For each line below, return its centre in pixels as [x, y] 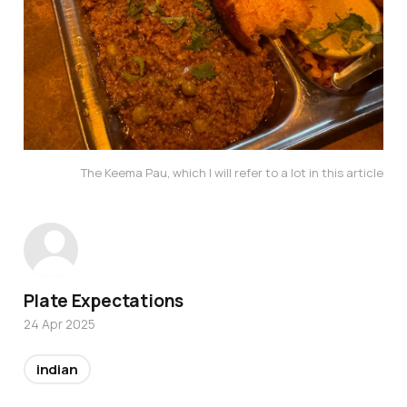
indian [57, 369]
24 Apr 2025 [59, 323]
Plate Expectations [104, 300]
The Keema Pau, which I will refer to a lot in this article [233, 172]
